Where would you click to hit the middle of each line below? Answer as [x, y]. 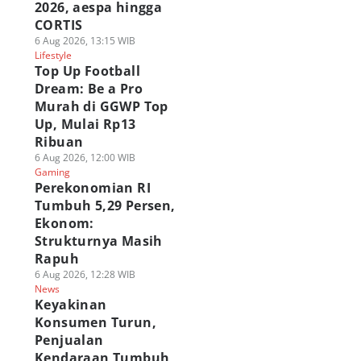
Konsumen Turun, [95, 322]
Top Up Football [87, 71]
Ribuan [59, 142]
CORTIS [58, 25]
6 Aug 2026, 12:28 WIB [85, 274]
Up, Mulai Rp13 [85, 124]
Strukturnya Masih [98, 241]
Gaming [52, 172]
